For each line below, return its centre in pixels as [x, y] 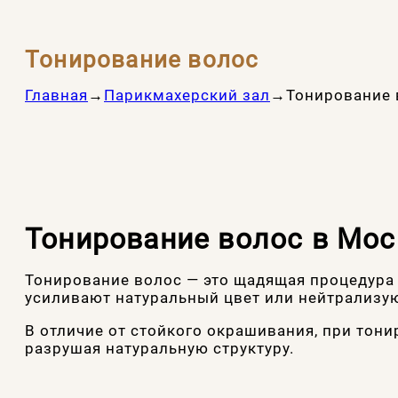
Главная [56, 95]
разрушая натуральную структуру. [159, 348]
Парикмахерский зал [187, 95]
